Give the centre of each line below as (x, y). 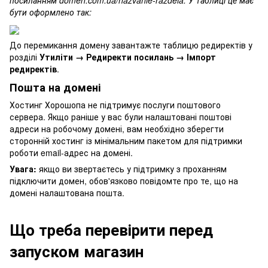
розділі (25, 57)
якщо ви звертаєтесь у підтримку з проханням (133, 169)
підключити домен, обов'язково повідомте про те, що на (124, 181)
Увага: (24, 169)
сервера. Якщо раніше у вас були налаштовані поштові (121, 117)
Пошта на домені (55, 87)
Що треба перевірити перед (111, 230)
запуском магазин (77, 251)
